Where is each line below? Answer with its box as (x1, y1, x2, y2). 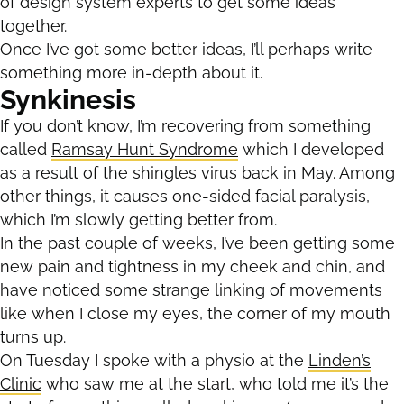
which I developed (238, 139, 384, 159)
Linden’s (308, 350, 371, 370)
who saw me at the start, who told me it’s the (41, 373, 389, 393)
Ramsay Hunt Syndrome (51, 139, 238, 159)
